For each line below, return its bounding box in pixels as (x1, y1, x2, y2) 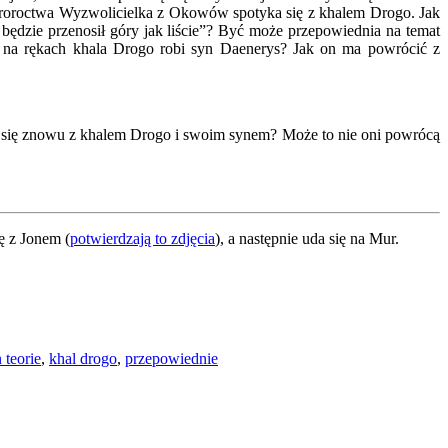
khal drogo (49, 350, 117, 368)
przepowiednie (125, 350, 218, 368)
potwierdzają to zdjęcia (70, 230, 215, 248)
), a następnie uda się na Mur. (215, 230, 399, 248)
